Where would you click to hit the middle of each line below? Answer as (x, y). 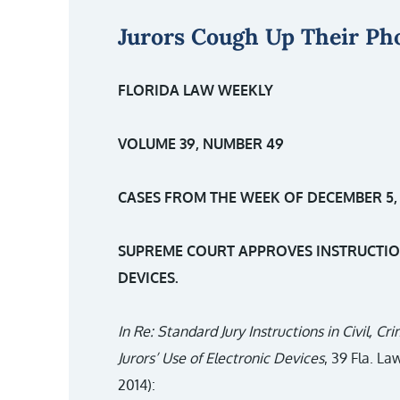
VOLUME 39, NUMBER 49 (201, 144)
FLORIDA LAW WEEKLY (196, 90)
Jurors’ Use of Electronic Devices (221, 358)
